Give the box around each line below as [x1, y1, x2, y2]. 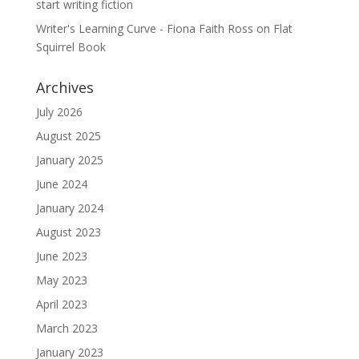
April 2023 [35, 296, 87, 312]
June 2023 [35, 248, 87, 264]
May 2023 [35, 272, 87, 288]
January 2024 [35, 200, 103, 216]
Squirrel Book [35, 38, 106, 54]
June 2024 [35, 175, 87, 192]
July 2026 [35, 103, 83, 119]
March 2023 [35, 320, 98, 336]
